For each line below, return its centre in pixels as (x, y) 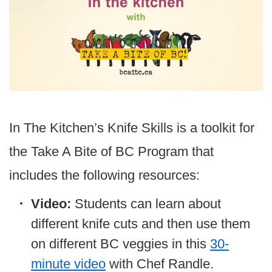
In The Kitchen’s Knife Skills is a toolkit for (132, 127)
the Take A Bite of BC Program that (111, 151)
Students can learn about (148, 203)
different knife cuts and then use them (141, 223)
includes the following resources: (104, 175)
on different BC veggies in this (121, 243)
